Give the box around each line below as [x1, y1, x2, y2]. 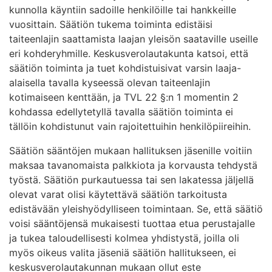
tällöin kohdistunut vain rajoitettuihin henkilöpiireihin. [9, 120, 251, 132]
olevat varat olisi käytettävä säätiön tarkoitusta [9, 188, 227, 200]
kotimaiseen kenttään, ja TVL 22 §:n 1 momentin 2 [9, 90, 239, 103]
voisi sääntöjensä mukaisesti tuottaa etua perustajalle [9, 217, 255, 229]
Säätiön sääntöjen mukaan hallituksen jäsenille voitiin [9, 144, 252, 157]
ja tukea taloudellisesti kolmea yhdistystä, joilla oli [9, 231, 239, 244]
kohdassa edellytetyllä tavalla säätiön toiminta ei [9, 105, 233, 118]
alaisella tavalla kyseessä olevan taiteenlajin [9, 76, 210, 89]
